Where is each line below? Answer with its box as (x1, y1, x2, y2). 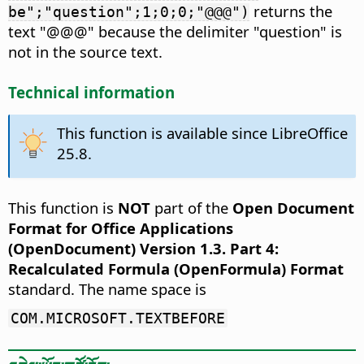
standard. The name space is (8, 279, 206, 300)
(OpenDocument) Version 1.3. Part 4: (8, 238, 279, 259)
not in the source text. (8, 41, 162, 63)
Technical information (8, 82, 175, 103)
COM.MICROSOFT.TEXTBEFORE (11, 310, 225, 327)
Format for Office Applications (8, 218, 233, 239)
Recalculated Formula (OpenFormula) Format (8, 258, 344, 279)
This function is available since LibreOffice (56, 123, 348, 144)
